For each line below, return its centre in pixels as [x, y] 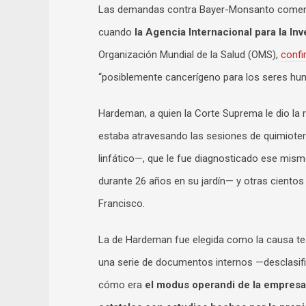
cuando [116, 32]
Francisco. [122, 204]
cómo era [122, 285]
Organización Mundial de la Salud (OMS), [190, 55]
